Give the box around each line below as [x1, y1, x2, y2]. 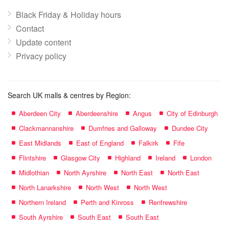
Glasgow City [61, 153, 100, 163]
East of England [76, 138, 124, 148]
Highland [115, 153, 141, 163]
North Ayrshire [64, 168, 106, 177]
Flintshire [19, 153, 46, 163]
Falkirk [139, 138, 158, 148]
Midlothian [19, 168, 49, 177]
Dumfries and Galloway [88, 123, 157, 133]
